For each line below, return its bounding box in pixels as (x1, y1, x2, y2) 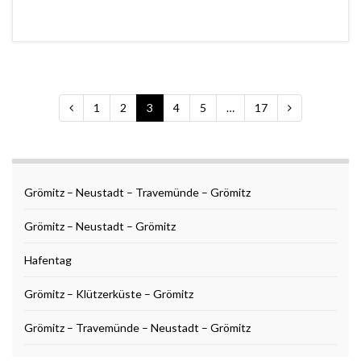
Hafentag (24, 252, 72, 267)
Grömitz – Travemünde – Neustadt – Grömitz (24, 320, 251, 334)
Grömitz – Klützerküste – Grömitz (24, 286, 193, 301)
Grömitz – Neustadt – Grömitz (24, 218, 176, 233)
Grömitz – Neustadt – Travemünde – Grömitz (24, 185, 251, 199)
